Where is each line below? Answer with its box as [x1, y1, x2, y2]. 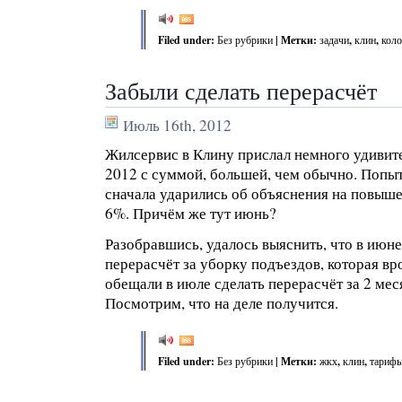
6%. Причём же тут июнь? [105, 203, 276, 223]
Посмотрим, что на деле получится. [105, 293, 338, 313]
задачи [319, 32, 349, 47]
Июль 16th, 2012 [123, 115, 232, 135]
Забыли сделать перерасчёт [105, 74, 377, 106]
